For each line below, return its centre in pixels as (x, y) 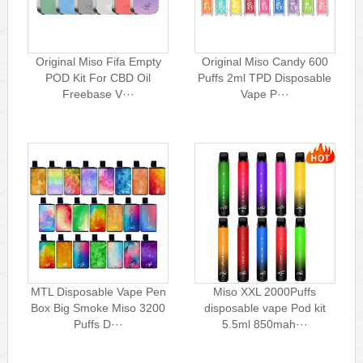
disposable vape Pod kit (265, 307)
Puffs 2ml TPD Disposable (265, 77)
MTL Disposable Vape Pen (98, 291)
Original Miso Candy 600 (265, 61)
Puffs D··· (98, 324)
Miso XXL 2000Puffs (265, 291)
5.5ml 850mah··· (265, 324)
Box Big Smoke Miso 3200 (98, 307)
